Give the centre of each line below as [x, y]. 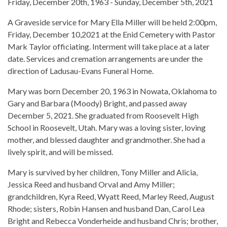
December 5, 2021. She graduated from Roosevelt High [103, 116]
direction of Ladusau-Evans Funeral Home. [81, 71]
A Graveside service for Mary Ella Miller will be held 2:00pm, [112, 22]
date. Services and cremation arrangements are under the [105, 59]
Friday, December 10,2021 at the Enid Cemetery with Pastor [111, 34]
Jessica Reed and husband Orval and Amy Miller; [91, 184]
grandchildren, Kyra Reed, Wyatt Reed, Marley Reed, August [111, 197]
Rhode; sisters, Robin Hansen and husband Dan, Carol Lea [106, 209]
